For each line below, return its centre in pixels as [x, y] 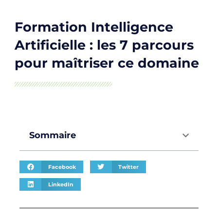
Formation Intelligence [94, 27]
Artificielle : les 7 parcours [104, 45]
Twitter [128, 167]
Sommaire [53, 136]
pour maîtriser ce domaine [107, 63]
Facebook [62, 167]
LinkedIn [61, 184]
